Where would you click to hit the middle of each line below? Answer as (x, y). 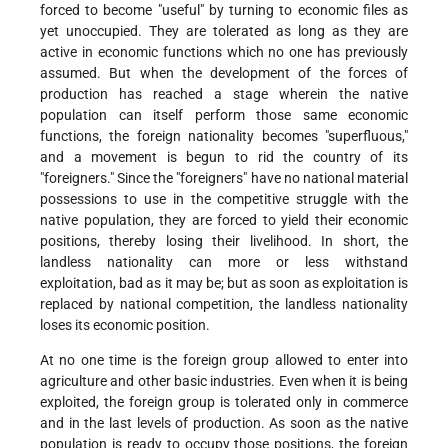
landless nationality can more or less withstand (224, 262)
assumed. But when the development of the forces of (224, 73)
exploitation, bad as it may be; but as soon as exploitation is (224, 283)
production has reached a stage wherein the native (224, 94)
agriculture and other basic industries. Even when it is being (224, 381)
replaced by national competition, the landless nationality (224, 304)
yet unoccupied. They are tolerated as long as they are (224, 31)
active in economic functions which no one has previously (224, 52)
